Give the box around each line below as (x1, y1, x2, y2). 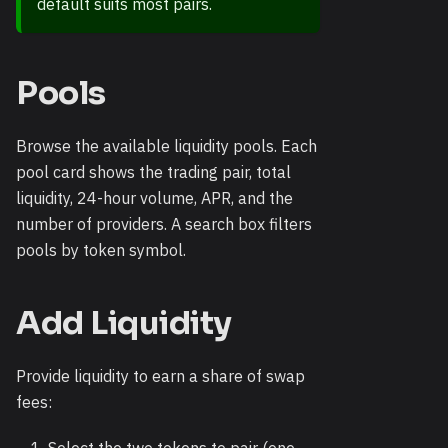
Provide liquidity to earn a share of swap (16, 366, 305, 387)
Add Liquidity (16, 303, 232, 344)
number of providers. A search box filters (16, 214, 312, 235)
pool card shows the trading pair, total (16, 162, 291, 183)
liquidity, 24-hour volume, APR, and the (16, 188, 293, 209)
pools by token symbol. (16, 240, 186, 261)
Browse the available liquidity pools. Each (16, 136, 317, 157)
